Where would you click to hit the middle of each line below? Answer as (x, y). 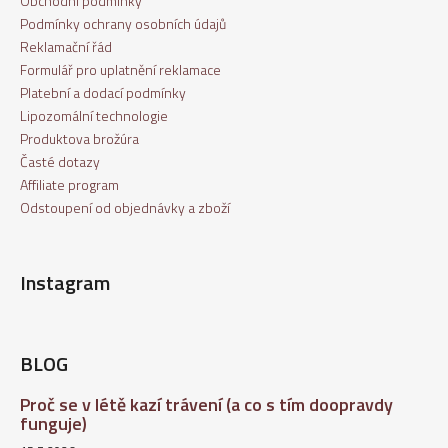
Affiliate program (69, 185)
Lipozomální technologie (94, 116)
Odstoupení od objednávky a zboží (125, 208)
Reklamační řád (66, 47)
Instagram (65, 283)
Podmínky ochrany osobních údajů (123, 24)
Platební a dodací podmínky (103, 93)
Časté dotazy (60, 162)
